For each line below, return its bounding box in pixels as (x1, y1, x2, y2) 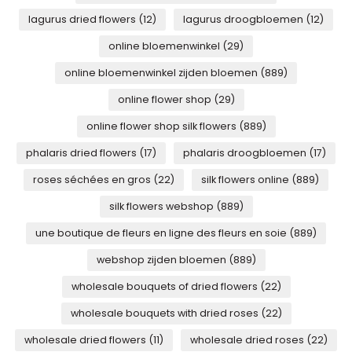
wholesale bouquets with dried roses (70, 306, 261, 320)
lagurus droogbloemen (183, 13, 306, 26)
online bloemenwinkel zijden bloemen (64, 66, 260, 79)
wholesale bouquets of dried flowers (71, 280, 260, 293)
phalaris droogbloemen (183, 146, 309, 159)
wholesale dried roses (190, 333, 306, 346)
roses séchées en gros (33, 173, 153, 186)
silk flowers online (201, 173, 291, 186)
